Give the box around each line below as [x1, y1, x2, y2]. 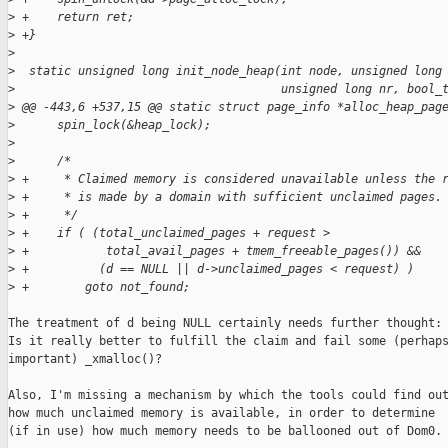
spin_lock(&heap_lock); [15, 118, 211, 133]
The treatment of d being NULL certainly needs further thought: [8, 316, 442, 331]
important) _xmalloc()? [8, 352, 162, 367]
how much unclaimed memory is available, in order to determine [8, 406, 435, 421]
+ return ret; [15, 10, 134, 25]
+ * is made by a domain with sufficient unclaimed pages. [15, 190, 442, 205]
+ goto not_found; [15, 280, 190, 295]
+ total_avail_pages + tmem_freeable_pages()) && [15, 244, 421, 259]
